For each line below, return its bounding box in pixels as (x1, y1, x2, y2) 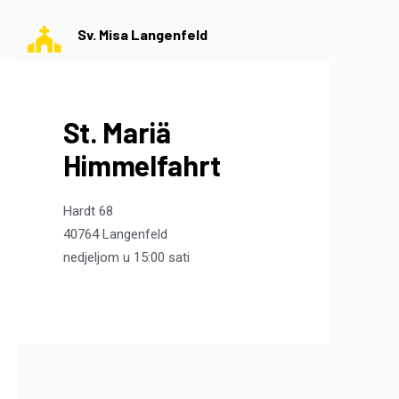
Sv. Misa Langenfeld (77, 26, 208, 44)
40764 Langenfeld (62, 226, 167, 243)
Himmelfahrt (62, 148, 221, 183)
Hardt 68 (62, 203, 113, 220)
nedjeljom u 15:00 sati (62, 249, 190, 266)
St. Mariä (62, 115, 171, 150)
